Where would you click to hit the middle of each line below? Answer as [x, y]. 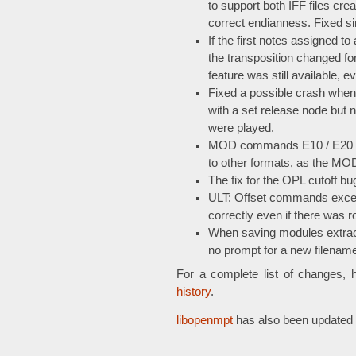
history [193, 291]
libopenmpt [205, 321]
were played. [241, 128]
